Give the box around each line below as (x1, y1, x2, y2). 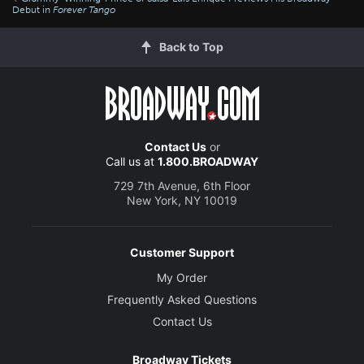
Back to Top (158, 39, 223, 54)
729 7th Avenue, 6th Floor (114, 178, 250, 193)
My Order (157, 270, 207, 284)
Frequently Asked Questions (107, 292, 257, 306)
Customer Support (130, 245, 234, 259)
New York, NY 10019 (127, 193, 237, 207)
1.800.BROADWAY (158, 154, 258, 168)
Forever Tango (53, 3, 115, 15)
